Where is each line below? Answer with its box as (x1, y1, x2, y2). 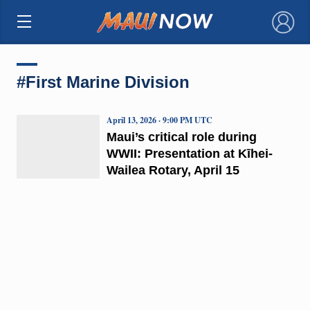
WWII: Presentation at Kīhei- (106, 146, 273, 161)
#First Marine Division (16, 72, 190, 91)
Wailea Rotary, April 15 (106, 163, 239, 177)
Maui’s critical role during (106, 129, 257, 144)
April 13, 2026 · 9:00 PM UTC (106, 113, 212, 126)
